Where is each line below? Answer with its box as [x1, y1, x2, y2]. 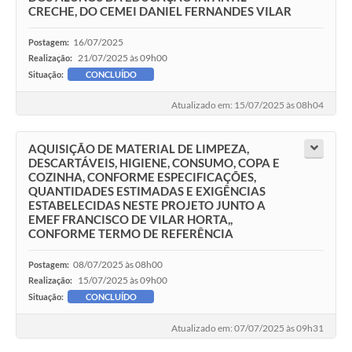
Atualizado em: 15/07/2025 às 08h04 [171, 99, 324, 112]
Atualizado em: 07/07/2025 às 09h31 [171, 321, 324, 334]
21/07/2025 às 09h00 [78, 52, 167, 64]
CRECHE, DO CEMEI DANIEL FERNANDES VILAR [28, 4, 291, 18]
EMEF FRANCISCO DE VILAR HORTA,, [28, 212, 233, 227]
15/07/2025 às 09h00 [78, 274, 167, 287]
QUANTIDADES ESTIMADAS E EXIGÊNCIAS [28, 184, 266, 199]
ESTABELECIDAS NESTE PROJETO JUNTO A [28, 198, 266, 213]
